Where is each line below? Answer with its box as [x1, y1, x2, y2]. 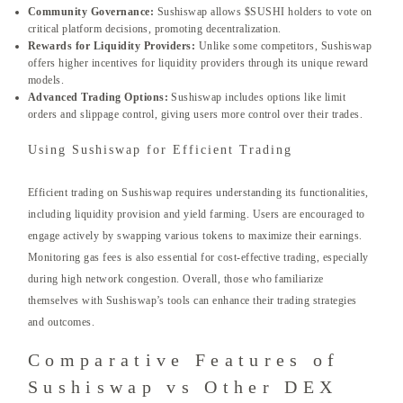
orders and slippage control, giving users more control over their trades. [28, 108, 363, 121]
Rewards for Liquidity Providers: [28, 40, 196, 53]
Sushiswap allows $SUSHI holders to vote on [154, 5, 372, 19]
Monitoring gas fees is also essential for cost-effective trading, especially [28, 251, 369, 264]
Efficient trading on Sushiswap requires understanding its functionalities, [28, 186, 369, 200]
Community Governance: [28, 5, 155, 19]
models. [28, 74, 65, 87]
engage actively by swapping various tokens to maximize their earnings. [28, 229, 363, 243]
